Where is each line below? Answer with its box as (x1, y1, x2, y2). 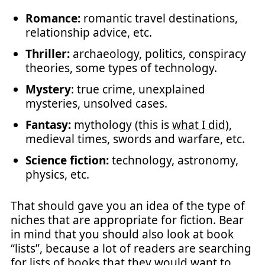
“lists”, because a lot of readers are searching (11, 240, 251, 256)
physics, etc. (25, 167, 89, 182)
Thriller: (25, 46, 73, 62)
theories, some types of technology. (25, 60, 217, 76)
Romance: (25, 11, 80, 26)
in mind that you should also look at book (11, 226, 234, 242)
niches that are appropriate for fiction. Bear (11, 212, 244, 228)
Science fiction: (25, 153, 109, 168)
